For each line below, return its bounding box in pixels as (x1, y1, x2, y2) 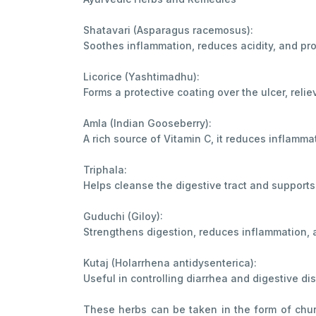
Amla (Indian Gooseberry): (83, 116, 212, 129)
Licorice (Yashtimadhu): (83, 70, 200, 83)
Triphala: (83, 163, 127, 176)
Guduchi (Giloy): (83, 209, 163, 222)
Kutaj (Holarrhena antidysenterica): (83, 256, 257, 269)
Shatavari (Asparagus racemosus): (83, 23, 253, 36)
